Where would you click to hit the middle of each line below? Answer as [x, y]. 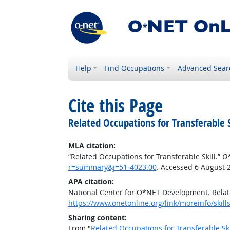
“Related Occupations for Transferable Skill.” [145, 156]
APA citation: [91, 181]
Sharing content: [97, 217]
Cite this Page [115, 106]
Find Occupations [135, 68]
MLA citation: [92, 146]
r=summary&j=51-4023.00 [112, 167]
